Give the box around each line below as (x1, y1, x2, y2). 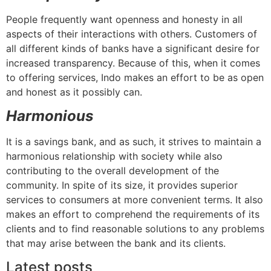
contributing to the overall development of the (6, 165, 219, 177)
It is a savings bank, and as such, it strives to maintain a (6, 135, 261, 148)
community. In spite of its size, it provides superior (6, 179, 238, 192)
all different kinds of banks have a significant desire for (6, 42, 260, 54)
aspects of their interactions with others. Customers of (6, 27, 257, 40)
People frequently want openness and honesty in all (6, 13, 243, 25)
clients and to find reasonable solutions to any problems (6, 223, 264, 235)
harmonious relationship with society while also (6, 150, 223, 163)
